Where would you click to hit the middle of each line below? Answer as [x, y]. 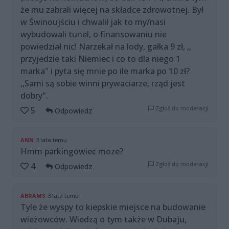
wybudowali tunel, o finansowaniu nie [94, 35]
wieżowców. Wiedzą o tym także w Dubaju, [104, 220]
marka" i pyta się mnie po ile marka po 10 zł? [105, 71]
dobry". [34, 96]
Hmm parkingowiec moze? [72, 152]
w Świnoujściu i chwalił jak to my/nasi [93, 22]
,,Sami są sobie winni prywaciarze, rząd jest [103, 84]
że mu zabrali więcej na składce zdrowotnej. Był [112, 10]
